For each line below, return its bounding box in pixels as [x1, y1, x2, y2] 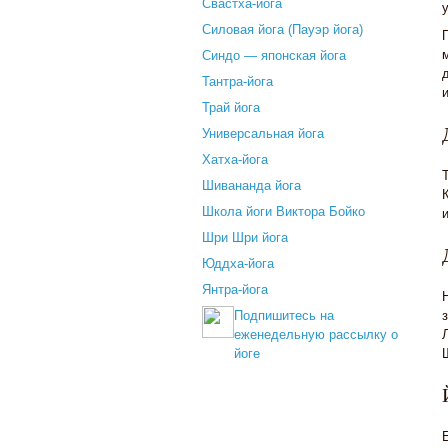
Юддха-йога [202, 256, 274, 271]
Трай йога [202, 100, 260, 115]
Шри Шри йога [202, 230, 288, 245]
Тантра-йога [202, 74, 273, 89]
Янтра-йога [202, 282, 268, 297]
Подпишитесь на [234, 308, 334, 323]
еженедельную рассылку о [234, 327, 398, 342]
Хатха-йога [202, 152, 268, 167]
